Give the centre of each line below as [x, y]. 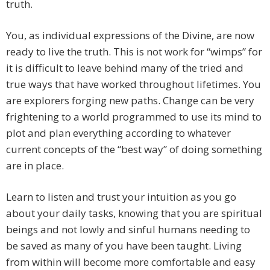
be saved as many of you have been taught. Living [124, 246]
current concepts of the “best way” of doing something [134, 149]
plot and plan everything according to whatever [118, 133]
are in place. [35, 166]
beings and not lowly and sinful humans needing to [128, 230]
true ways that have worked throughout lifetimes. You [133, 84]
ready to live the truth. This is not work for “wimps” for [134, 52]
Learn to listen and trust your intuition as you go [121, 197]
